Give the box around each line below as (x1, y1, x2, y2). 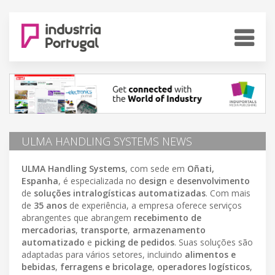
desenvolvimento (177, 174, 250, 187)
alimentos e (185, 248, 236, 260)
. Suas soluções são (174, 236, 253, 248)
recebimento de (134, 211, 201, 223)
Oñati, (187, 162, 214, 174)
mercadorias (21, 223, 76, 236)
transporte (80, 223, 128, 236)
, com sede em (125, 162, 187, 174)
